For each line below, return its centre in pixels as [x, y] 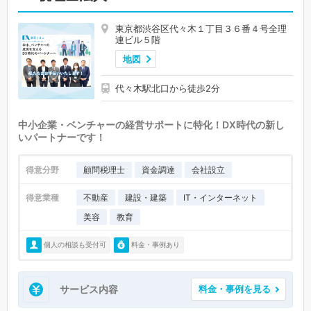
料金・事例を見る [235, 289]
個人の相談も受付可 [75, 245]
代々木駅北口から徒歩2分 [168, 88]
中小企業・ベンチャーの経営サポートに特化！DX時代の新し [151, 124]
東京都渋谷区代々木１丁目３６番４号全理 [201, 28]
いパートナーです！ [62, 137]
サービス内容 [89, 289]
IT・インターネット [220, 197]
